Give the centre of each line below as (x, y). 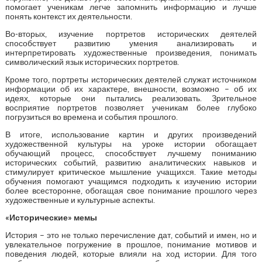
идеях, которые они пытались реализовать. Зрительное (131, 98)
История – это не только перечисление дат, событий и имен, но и (131, 235)
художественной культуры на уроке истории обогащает (131, 144)
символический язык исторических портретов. (92, 62)
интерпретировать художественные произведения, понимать (131, 52)
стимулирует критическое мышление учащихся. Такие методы (131, 172)
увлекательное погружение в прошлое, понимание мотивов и (131, 244)
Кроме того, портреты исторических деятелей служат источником (131, 79)
